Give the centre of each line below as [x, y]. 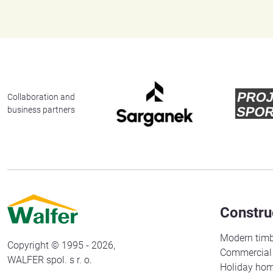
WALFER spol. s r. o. [50, 260]
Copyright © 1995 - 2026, [61, 245]
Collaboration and [41, 97]
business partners [41, 109]
